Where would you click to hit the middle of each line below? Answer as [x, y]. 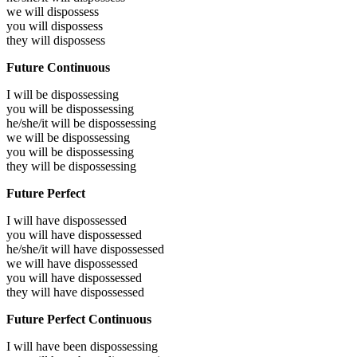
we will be [34, 137]
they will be [37, 166]
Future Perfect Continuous [79, 319]
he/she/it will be [47, 123]
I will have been [48, 346]
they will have [43, 292]
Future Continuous [58, 67]
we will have [40, 263]
